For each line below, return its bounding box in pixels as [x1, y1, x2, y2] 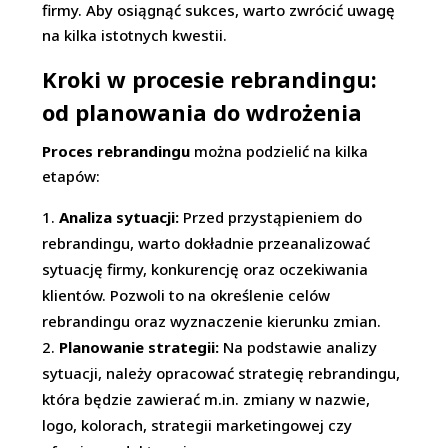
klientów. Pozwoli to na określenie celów [42, 285, 331, 305]
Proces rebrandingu [42, 141, 191, 161]
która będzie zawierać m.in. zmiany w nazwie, [42, 389, 371, 409]
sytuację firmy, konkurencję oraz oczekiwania [42, 259, 369, 279]
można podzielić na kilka [190, 141, 369, 161]
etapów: [42, 166, 101, 186]
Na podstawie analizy [219, 337, 378, 357]
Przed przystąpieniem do [179, 207, 363, 227]
